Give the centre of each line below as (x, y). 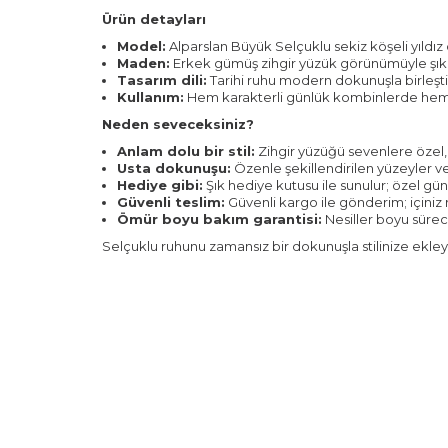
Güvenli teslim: (171, 202)
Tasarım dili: (162, 80)
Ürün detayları (154, 19)
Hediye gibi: (160, 185)
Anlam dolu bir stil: (186, 151)
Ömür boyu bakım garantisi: (219, 219)
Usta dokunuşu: (174, 168)
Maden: (143, 63)
